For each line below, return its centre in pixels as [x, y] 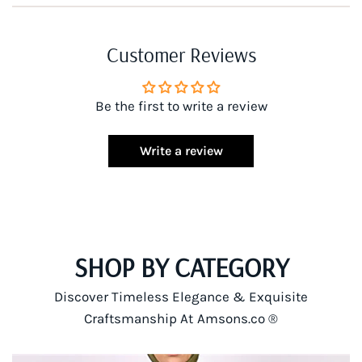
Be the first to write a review [181, 105]
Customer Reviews [181, 54]
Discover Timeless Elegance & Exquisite [181, 296]
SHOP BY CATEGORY [181, 267]
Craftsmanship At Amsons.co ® [181, 318]
